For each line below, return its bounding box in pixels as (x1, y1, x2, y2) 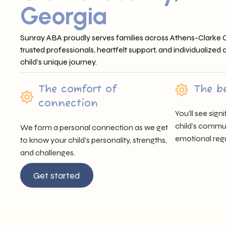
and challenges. (20, 148, 75, 157)
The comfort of (38, 83, 117, 96)
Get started (33, 169, 80, 181)
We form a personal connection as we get (20, 123, 168, 132)
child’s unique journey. (20, 57, 97, 67)
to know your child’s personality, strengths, (20, 135, 167, 145)
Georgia (20, 1, 107, 30)
